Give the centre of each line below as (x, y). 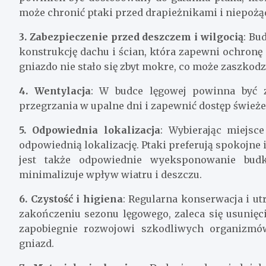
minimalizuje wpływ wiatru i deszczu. (110, 174)
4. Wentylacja (55, 91)
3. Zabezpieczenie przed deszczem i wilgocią (131, 37)
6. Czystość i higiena (71, 199)
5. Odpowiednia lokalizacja (90, 130)
